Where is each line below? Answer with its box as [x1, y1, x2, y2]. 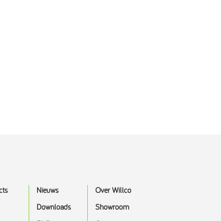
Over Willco [95, 185, 131, 195]
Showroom [95, 202, 129, 212]
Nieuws [36, 185, 59, 195]
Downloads [36, 202, 71, 212]
